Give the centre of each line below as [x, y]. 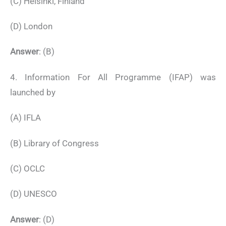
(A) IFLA [25, 118]
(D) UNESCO [34, 194]
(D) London [31, 26]
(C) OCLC [27, 168]
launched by [33, 92]
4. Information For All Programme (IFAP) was [113, 77]
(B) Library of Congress [54, 143]
